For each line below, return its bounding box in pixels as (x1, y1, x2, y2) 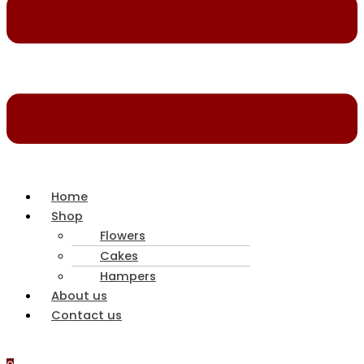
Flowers (100, 227, 145, 244)
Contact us (51, 306, 122, 323)
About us (51, 287, 107, 304)
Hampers (100, 267, 156, 284)
